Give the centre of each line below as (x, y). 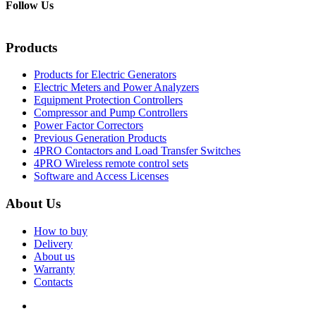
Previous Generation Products (100, 138)
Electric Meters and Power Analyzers (116, 87)
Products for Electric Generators (105, 75)
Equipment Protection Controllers (108, 100)
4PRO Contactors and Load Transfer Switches (137, 151)
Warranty (54, 269)
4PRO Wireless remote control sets (111, 164)
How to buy (61, 231)
